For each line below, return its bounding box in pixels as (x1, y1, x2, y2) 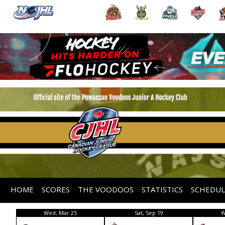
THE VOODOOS (78, 184, 134, 194)
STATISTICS (142, 184, 183, 194)
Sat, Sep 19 (134, 208, 163, 216)
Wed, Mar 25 (44, 208, 77, 216)
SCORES (42, 184, 70, 194)
